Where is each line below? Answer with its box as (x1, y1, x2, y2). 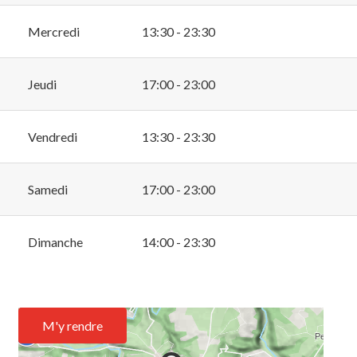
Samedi (28, 181, 68, 197)
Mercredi (28, 23, 80, 39)
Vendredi (28, 128, 77, 144)
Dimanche (28, 233, 83, 249)
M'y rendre (42, 317, 103, 333)
